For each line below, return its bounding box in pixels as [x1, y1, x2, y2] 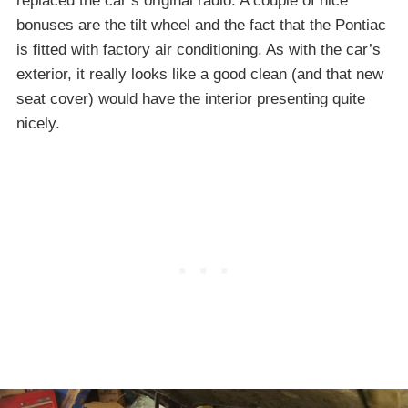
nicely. [16, 114, 60, 132]
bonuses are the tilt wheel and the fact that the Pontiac [16, 15, 386, 34]
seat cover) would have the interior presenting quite [16, 89, 365, 107]
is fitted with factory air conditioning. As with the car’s [16, 40, 381, 58]
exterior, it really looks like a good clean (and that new [16, 65, 383, 83]
